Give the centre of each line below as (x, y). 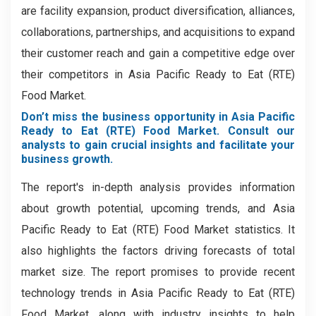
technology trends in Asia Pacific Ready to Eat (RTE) (158, 293)
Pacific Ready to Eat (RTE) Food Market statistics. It (158, 230)
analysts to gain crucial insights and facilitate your (158, 145)
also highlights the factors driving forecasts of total (158, 251)
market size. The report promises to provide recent (158, 272)
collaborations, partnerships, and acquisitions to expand (158, 32)
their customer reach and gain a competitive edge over (158, 53)
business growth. (67, 159)
